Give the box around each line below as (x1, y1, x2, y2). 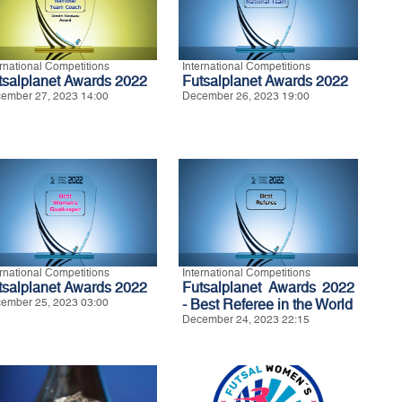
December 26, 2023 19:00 (182, 90, 310, 103)
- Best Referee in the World (182, 296, 353, 314)
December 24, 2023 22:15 (182, 313, 310, 327)
